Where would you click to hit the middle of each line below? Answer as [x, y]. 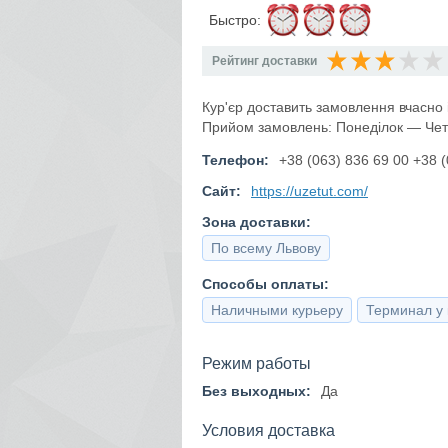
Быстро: [237, 20]
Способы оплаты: [265, 284]
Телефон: [235, 160]
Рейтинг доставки [264, 61]
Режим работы [256, 363]
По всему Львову [266, 248]
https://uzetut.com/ [309, 191]
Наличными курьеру [277, 310]
